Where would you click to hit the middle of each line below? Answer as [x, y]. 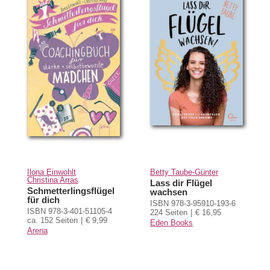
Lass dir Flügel [181, 183]
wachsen [168, 192]
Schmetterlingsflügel [71, 190]
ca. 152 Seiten [52, 220]
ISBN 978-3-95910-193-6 [193, 203]
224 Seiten [168, 212]
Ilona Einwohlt [51, 172]
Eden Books [171, 222]
